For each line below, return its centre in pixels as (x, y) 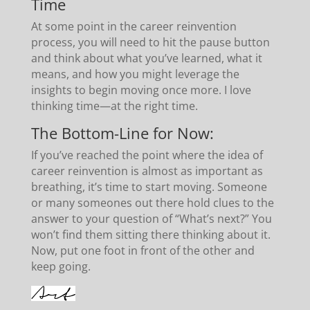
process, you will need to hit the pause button (150, 42)
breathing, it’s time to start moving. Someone (149, 186)
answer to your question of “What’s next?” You (151, 218)
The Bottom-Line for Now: (122, 133)
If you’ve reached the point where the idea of (147, 155)
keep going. (61, 266)
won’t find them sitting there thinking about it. (151, 234)
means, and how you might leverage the (135, 74)
